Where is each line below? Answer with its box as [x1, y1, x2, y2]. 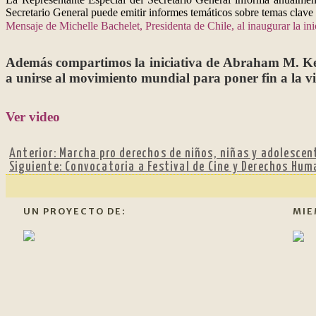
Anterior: [9, 147, 59, 161]
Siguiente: [9, 161, 66, 174]
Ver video [6, 109, 60, 125]
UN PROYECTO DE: [23, 205, 126, 217]
